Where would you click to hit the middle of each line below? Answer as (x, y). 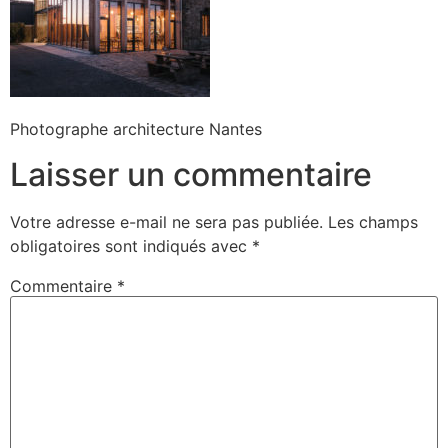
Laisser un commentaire (191, 174)
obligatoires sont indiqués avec (131, 245)
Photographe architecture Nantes (136, 129)
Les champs (373, 221)
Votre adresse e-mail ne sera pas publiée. (166, 221)
